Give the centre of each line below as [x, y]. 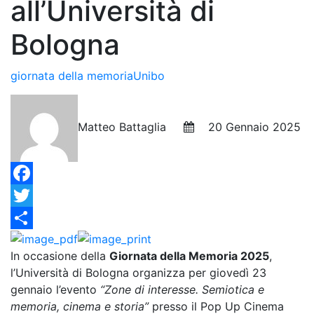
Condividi [36, 240]
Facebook [37, 196]
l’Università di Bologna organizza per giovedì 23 [138, 272]
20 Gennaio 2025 [247, 127]
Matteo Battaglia [131, 127]
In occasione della [60, 255]
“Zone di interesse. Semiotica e [182, 289]
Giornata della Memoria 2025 [189, 255]
